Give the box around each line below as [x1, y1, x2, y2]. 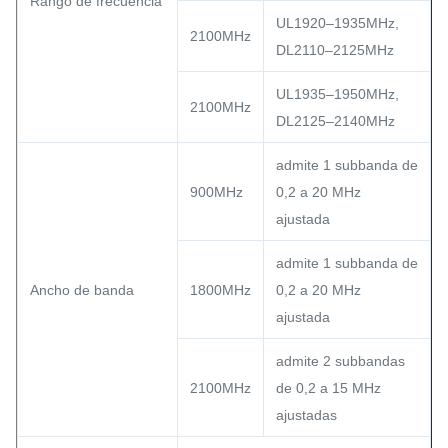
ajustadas [276, 407, 337, 423]
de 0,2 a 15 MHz [276, 380, 381, 396]
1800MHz [190, 282, 251, 298]
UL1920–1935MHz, [276, 15, 399, 31]
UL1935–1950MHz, [276, 86, 399, 102]
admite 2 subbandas [276, 353, 405, 369]
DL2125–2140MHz [276, 113, 395, 129]
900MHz [190, 184, 243, 200]
